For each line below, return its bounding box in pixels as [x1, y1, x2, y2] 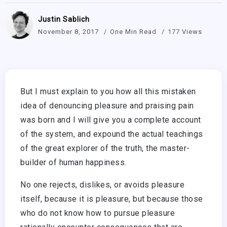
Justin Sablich [38, 15, 90, 23]
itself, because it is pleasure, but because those [20, 194, 203, 204]
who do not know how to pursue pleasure [20, 208, 175, 218]
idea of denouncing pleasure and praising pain [20, 101, 194, 111]
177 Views [168, 27, 202, 35]
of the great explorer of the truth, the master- [20, 143, 190, 154]
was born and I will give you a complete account [20, 115, 201, 125]
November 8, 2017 [38, 27, 99, 35]
